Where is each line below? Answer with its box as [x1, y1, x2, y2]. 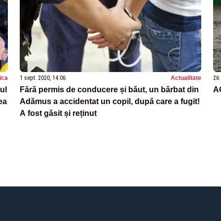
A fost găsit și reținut [20, 109, 97, 117]
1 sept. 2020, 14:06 [20, 74, 66, 81]
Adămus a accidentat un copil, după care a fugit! [20, 97, 200, 106]
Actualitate [171, 74, 201, 81]
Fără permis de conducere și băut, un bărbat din [20, 85, 199, 94]
